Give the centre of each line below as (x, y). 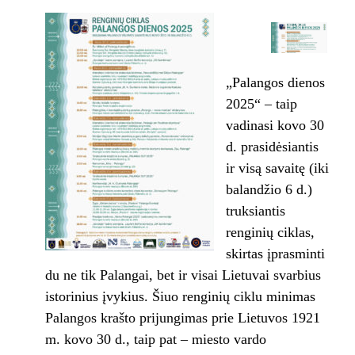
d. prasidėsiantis (272, 146)
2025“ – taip (261, 103)
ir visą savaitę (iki (277, 168)
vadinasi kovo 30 (275, 125)
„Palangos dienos (275, 82)
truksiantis (255, 210)
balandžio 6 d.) (271, 189)
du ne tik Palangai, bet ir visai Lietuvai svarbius (183, 275)
